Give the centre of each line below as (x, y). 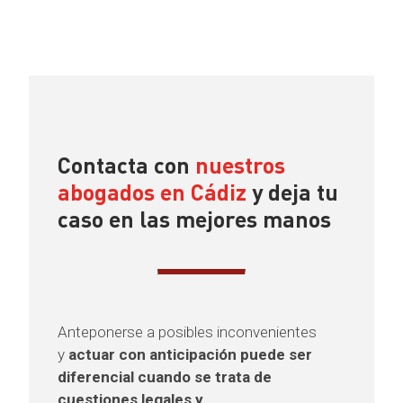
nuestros (240, 165)
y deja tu (292, 192)
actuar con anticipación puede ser (188, 354)
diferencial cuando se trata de (165, 376)
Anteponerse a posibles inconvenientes (187, 331)
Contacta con (126, 165)
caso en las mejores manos (194, 219)
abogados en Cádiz (152, 192)
